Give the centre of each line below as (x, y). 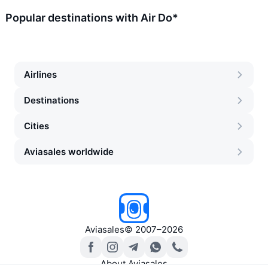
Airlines (40, 74)
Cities (36, 126)
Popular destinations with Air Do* (92, 18)
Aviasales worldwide (69, 152)
